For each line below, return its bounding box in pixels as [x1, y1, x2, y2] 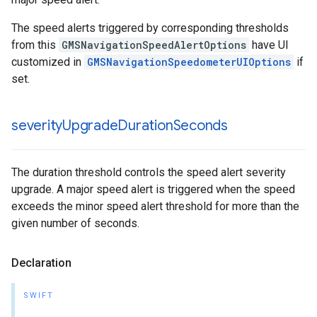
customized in [11, 55, 84, 69]
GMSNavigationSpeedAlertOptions [62, 38, 246, 52]
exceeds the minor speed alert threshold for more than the [11, 200, 299, 213]
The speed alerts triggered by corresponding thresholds [11, 21, 289, 35]
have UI [249, 38, 289, 52]
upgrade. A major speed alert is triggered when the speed [11, 183, 295, 196]
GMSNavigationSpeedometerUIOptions [87, 55, 291, 69]
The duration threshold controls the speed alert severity [11, 166, 286, 179]
